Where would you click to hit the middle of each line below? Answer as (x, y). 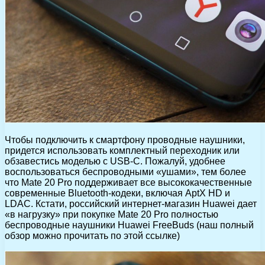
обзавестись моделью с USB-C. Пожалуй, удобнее (115, 161)
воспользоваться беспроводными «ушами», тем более (125, 172)
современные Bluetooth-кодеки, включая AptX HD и (117, 193)
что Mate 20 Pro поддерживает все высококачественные (128, 183)
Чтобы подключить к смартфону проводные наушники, (125, 140)
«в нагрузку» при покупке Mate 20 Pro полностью (112, 215)
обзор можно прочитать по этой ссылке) (92, 236)
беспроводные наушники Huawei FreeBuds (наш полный (129, 225)
